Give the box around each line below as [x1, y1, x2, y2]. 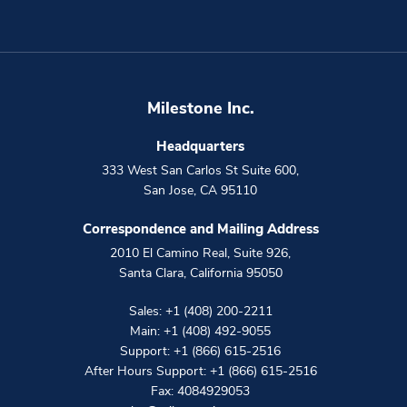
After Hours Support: [84, 362, 210, 381]
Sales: [128, 303, 165, 321]
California [189, 264, 243, 283]
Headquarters [156, 137, 244, 156]
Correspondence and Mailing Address [82, 220, 319, 239]
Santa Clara [118, 264, 184, 283]
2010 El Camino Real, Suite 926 [110, 244, 288, 263]
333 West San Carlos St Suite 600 [102, 162, 296, 180]
